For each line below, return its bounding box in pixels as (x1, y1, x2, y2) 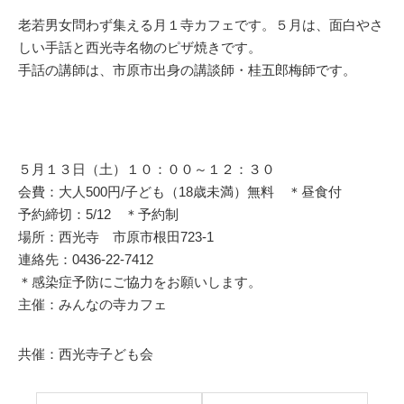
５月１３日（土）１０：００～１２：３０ (18, 161, 275, 177)
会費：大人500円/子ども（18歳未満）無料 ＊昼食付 (18, 184, 342, 199)
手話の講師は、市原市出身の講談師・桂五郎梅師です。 (18, 62, 356, 78)
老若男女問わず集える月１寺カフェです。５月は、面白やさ (18, 17, 383, 32)
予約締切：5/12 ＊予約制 (18, 207, 179, 222)
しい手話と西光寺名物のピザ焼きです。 (18, 40, 262, 55)
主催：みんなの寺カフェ (18, 297, 167, 312)
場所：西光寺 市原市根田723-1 (18, 229, 214, 244)
